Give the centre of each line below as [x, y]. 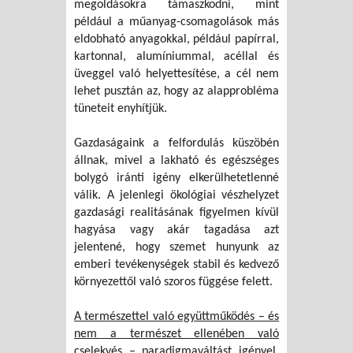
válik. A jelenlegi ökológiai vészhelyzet [176, 196]
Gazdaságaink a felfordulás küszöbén [176, 144]
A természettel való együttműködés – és [176, 317]
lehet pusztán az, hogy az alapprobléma [176, 92]
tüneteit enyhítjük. [121, 109]
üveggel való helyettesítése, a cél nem [176, 74]
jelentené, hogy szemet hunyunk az [176, 248]
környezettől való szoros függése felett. [173, 282]
